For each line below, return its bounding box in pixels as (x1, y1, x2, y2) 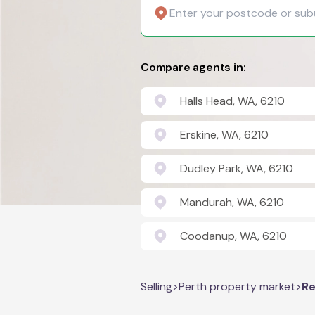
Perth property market (179, 279, 295, 294)
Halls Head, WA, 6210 (180, 94, 285, 108)
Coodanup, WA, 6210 (180, 229, 287, 243)
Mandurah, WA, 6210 (180, 195, 284, 210)
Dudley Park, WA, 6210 (180, 161, 293, 176)
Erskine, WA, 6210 (180, 127, 269, 142)
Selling (141, 279, 172, 294)
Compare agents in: (141, 60, 246, 75)
